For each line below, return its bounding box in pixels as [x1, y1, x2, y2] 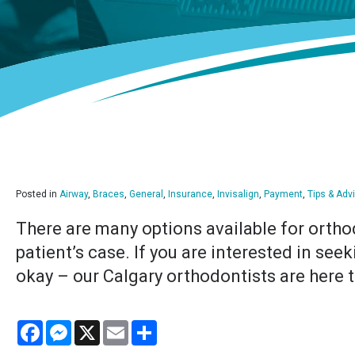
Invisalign [217, 189, 259, 200]
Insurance [168, 189, 212, 200]
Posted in [16, 189, 59, 200]
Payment [264, 189, 303, 200]
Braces [93, 189, 124, 200]
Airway [59, 189, 88, 200]
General [129, 189, 163, 200]
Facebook [43, 319, 97, 334]
